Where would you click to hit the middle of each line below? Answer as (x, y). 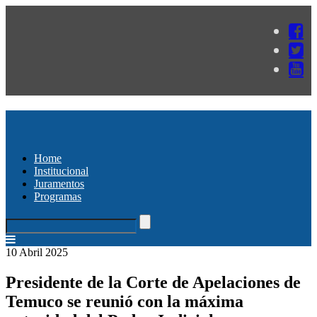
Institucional (61, 171)
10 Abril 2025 (37, 252)
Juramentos (59, 183)
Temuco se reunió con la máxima (125, 301)
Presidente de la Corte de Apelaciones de (153, 282)
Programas (58, 196)
